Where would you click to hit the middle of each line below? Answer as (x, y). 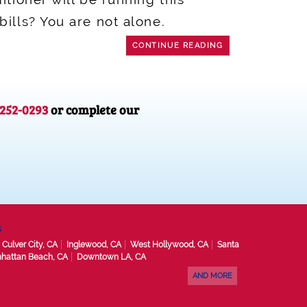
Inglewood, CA (94, 244)
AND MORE (213, 276)
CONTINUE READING (177, 46)
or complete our (94, 109)
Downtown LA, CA (111, 257)
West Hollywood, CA (169, 244)
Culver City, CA (29, 244)
